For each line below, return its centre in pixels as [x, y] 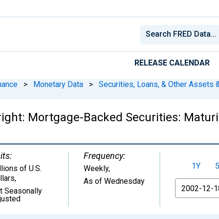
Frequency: [104, 155]
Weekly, [97, 168]
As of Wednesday [114, 181]
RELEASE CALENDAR [172, 63]
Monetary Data [58, 84]
